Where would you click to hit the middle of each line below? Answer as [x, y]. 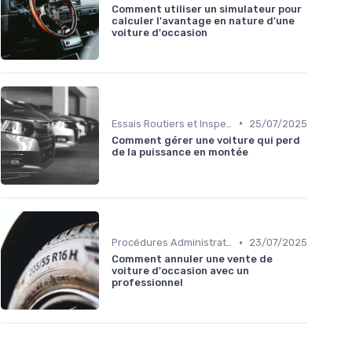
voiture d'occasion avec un [180, 271]
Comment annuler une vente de [192, 259]
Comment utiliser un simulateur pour [207, 9]
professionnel [147, 283]
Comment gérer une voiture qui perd [206, 140]
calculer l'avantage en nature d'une [203, 21]
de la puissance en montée [180, 152]
